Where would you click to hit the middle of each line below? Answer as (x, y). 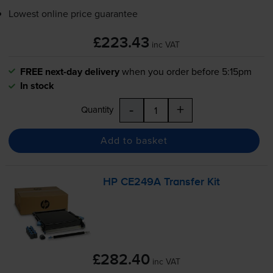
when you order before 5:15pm (186, 71)
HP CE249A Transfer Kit (162, 182)
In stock (37, 85)
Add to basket (134, 140)
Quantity (97, 109)
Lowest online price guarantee (73, 13)
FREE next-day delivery (69, 71)
